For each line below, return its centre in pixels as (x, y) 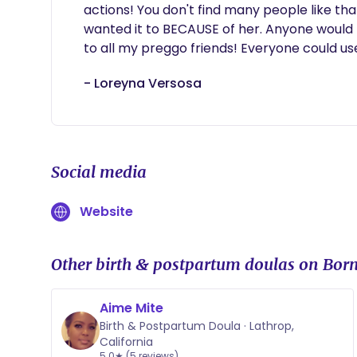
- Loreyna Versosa (143, 83)
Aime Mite (131, 308)
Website (106, 212)
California (126, 342)
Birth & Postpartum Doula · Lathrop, (197, 326)
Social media (99, 172)
